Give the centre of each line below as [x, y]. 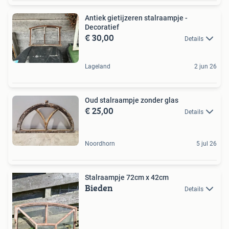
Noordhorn [100, 143]
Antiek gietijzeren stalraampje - [136, 18]
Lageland [98, 67]
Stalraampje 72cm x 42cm [127, 177]
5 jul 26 [207, 143]
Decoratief [102, 27]
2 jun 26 [205, 67]
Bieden [99, 188]
